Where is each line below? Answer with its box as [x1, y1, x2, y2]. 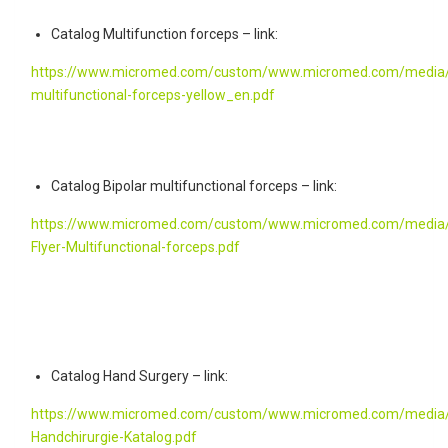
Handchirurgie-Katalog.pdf [31, 428, 197, 445]
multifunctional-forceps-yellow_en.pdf [31, 86, 275, 103]
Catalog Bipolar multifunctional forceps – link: [51, 177, 337, 194]
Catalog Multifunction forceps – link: [51, 25, 278, 42]
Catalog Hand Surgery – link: [51, 367, 228, 384]
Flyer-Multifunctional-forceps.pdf [31, 238, 240, 255]
